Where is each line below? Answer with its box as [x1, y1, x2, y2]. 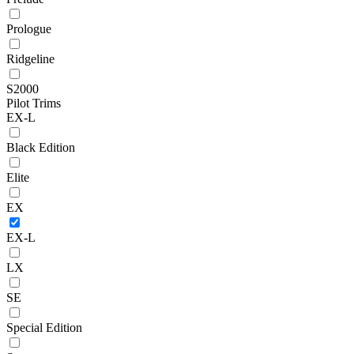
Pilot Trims [6, 96, 61, 110]
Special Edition [6, 320, 82, 334]
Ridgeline [6, 51, 55, 66]
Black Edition [6, 140, 75, 154]
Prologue [6, 21, 51, 36]
